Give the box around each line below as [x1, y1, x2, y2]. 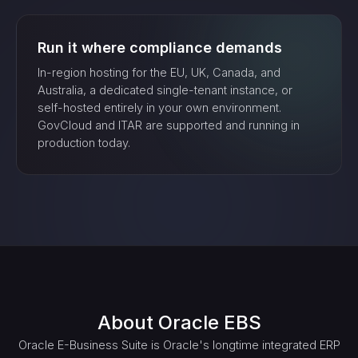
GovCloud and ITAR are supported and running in [38, 118, 300, 132]
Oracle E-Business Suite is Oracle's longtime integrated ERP [18, 337, 340, 352]
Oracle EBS [157, 311, 261, 334]
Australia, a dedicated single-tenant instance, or [38, 83, 292, 97]
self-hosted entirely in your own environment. [38, 101, 281, 114]
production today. [38, 136, 130, 149]
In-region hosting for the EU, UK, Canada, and [38, 66, 280, 79]
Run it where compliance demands [38, 39, 282, 56]
